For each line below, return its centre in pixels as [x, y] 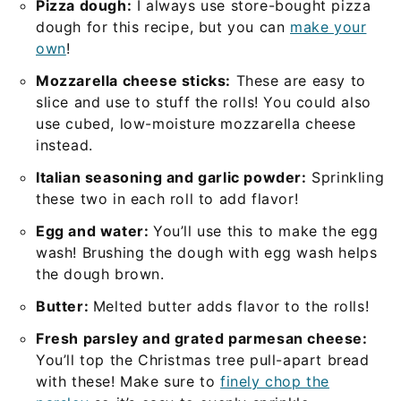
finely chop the [275, 382]
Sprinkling [346, 178]
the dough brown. [100, 274]
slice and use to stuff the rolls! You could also [204, 102]
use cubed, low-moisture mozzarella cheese [196, 124]
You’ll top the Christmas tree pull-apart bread [203, 360]
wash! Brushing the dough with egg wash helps [207, 253]
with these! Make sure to [128, 382]
